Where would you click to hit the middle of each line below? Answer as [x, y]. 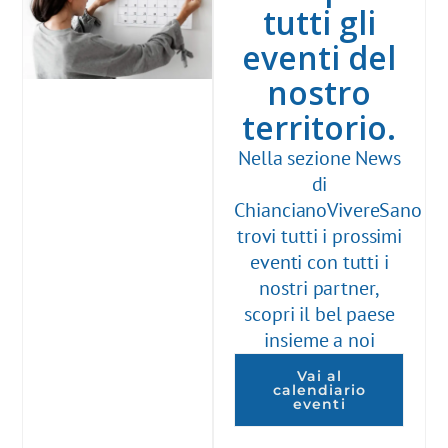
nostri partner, [319, 287]
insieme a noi [319, 339]
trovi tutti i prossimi [319, 235]
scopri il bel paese [319, 313]
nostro [319, 92]
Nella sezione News [319, 157]
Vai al [319, 375]
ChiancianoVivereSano [328, 209]
